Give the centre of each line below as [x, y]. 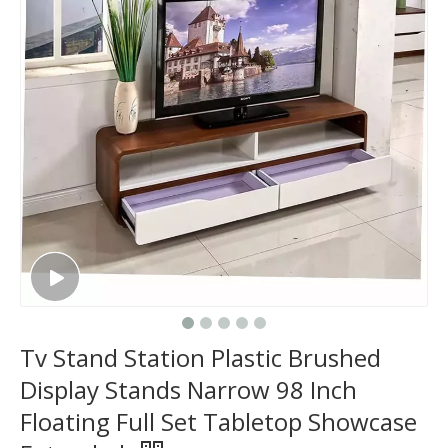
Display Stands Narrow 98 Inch [188, 389]
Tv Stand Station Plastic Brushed [200, 357]
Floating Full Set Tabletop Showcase [218, 421]
